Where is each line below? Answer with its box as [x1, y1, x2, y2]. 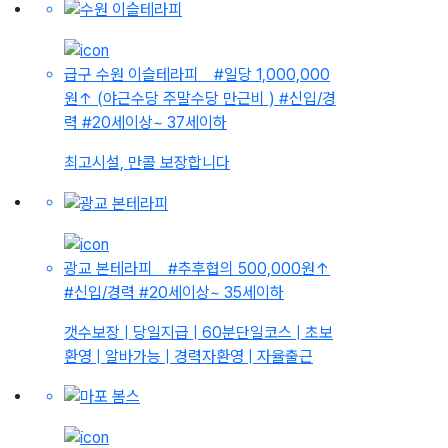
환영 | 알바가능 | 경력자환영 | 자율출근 [64, 346, 313, 366]
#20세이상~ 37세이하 [82, 113, 227, 132]
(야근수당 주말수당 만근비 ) [93, 89, 275, 108]
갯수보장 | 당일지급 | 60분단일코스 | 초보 [64, 322, 333, 342]
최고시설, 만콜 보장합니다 [64, 153, 230, 172]
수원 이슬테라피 [92, 65, 202, 84]
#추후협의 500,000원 [168, 258, 315, 278]
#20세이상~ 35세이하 [139, 282, 284, 302]
